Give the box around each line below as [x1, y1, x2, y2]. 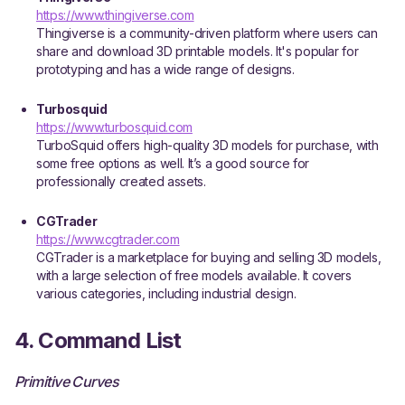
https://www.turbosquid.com [36, 119, 193, 135]
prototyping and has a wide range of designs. [36, 61, 295, 77]
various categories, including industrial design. [36, 286, 297, 301]
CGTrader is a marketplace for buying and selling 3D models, [36, 250, 381, 265]
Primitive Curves [14, 372, 119, 391]
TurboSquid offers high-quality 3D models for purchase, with [36, 137, 379, 153]
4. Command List [14, 327, 182, 353]
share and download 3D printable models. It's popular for [36, 43, 359, 59]
